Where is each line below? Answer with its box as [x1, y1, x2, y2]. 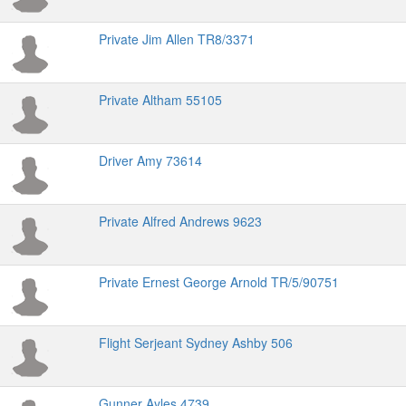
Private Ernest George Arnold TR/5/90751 [99, 273, 339, 291]
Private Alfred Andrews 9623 [99, 212, 262, 230]
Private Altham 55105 [99, 91, 222, 109]
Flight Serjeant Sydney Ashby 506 [99, 333, 293, 352]
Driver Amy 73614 [99, 151, 202, 169]
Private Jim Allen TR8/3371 [99, 30, 255, 48]
